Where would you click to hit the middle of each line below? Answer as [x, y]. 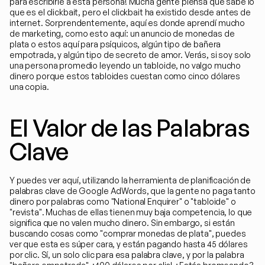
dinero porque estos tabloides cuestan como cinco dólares [125, 76]
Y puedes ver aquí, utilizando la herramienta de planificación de [130, 180]
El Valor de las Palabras [130, 128]
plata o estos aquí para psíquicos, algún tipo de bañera [115, 44]
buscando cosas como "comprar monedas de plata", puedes [128, 233]
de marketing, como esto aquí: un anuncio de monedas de [122, 33]
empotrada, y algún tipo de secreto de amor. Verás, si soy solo [130, 55]
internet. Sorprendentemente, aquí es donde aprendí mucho [127, 23]
